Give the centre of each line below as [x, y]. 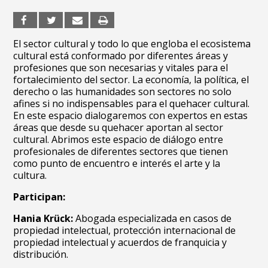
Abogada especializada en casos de [153, 218]
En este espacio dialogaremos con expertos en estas [131, 115]
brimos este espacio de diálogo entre [141, 139]
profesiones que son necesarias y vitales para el [121, 68]
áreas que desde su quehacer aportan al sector [118, 127]
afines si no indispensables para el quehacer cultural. [132, 103]
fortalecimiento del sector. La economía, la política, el [131, 80]
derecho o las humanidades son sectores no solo [123, 92]
